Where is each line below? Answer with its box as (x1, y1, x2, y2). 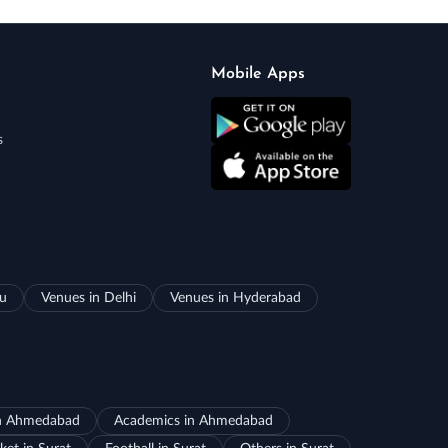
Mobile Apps (210, 66, 305, 83)
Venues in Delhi (40, 291, 136, 306)
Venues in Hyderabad (169, 291, 301, 306)
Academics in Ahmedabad (113, 414, 273, 429)
